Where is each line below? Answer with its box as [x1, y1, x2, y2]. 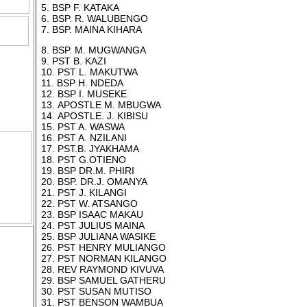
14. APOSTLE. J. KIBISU [40, 110, 148, 121]
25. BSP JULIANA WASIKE [40, 231, 156, 242]
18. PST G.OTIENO [40, 154, 126, 165]
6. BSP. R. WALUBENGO [40, 13, 148, 24]
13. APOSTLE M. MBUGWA [40, 99, 161, 110]
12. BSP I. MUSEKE [40, 88, 127, 99]
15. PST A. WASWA [40, 121, 125, 132]
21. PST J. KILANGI [40, 187, 127, 198]
